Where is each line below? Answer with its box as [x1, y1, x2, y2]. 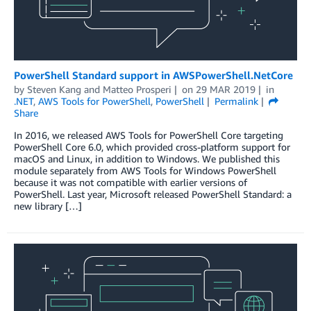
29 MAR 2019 [195, 83, 255, 96]
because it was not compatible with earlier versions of [14, 176, 247, 189]
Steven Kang [27, 83, 81, 96]
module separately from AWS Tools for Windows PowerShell [14, 165, 276, 177]
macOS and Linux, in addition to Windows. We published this [14, 153, 280, 165]
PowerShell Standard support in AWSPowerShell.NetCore [14, 69, 293, 82]
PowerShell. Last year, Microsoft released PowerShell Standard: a [14, 188, 292, 201]
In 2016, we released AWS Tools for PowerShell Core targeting [14, 129, 283, 142]
